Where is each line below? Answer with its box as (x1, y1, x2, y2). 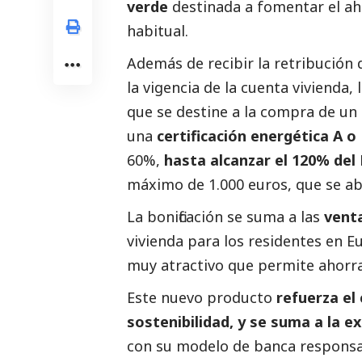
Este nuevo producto (127, 287, 272, 307)
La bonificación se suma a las (127, 206, 324, 226)
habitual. (127, 20, 188, 40)
